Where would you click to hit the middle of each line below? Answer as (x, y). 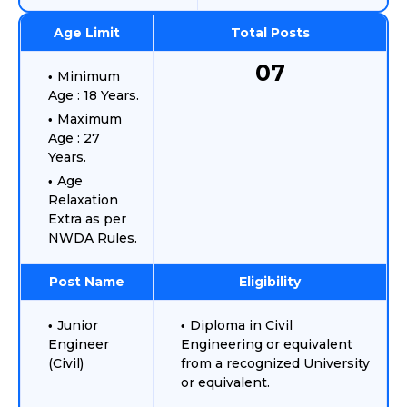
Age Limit (87, 33)
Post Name (87, 282)
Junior (78, 325)
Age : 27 (74, 138)
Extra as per (87, 219)
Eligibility (270, 282)
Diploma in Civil (241, 325)
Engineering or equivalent (267, 344)
